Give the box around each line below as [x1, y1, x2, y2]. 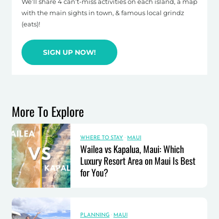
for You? [80, 165, 108, 179]
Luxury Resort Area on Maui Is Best [80, 153, 196, 168]
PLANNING [80, 212, 109, 218]
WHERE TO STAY [80, 135, 123, 141]
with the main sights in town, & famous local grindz [22, 9, 184, 17]
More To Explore [12, 102, 84, 121]
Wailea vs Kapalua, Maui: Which [80, 142, 184, 156]
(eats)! [22, 20, 40, 28]
